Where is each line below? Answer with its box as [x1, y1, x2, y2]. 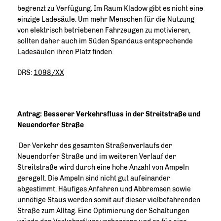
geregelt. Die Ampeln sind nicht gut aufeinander [17, 174, 170, 183]
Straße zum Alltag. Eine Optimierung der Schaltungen [17, 207, 189, 215]
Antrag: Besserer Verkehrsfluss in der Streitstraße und [17, 110, 200, 118]
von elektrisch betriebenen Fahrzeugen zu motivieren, [17, 26, 190, 35]
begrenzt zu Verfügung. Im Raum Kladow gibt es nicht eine [17, 4, 203, 13]
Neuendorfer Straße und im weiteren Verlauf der [17, 152, 176, 161]
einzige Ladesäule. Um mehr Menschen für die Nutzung [17, 15, 194, 24]
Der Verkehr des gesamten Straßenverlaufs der [17, 142, 172, 150]
